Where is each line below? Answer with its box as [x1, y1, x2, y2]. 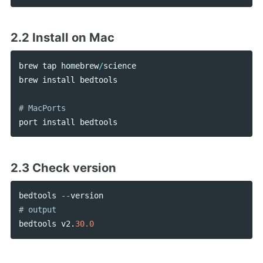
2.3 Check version [11, 160, 116, 175]
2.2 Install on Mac [11, 30, 114, 45]
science [103, 60, 136, 70]
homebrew [60, 60, 99, 70]
